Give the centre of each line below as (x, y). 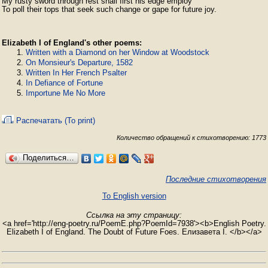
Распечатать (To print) (54, 121)
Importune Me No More (66, 93)
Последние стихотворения (216, 179)
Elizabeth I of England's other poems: (72, 43)
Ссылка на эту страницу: (134, 215)
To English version (134, 196)
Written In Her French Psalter (76, 73)
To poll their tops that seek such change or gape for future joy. (109, 9)
